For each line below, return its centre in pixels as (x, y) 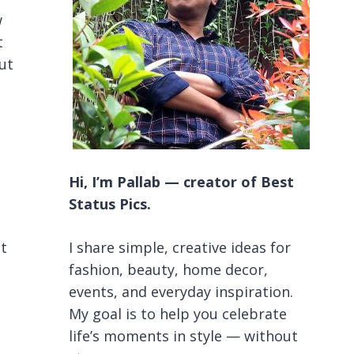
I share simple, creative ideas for (179, 247)
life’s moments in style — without (183, 336)
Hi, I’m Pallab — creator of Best (181, 182)
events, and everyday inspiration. (181, 292)
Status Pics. (109, 204)
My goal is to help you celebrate (177, 314)
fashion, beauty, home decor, (168, 269)
